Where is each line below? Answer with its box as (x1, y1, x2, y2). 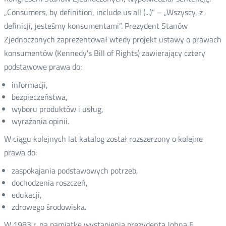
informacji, (11, 78, 48, 91)
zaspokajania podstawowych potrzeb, (11, 164, 138, 177)
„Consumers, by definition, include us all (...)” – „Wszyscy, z (4, 6, 203, 18)
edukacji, (11, 188, 42, 201)
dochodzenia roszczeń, (11, 176, 88, 189)
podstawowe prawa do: (4, 60, 82, 73)
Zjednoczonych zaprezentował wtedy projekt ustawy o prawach (4, 33, 221, 45)
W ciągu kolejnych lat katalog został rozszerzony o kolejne (4, 132, 203, 145)
